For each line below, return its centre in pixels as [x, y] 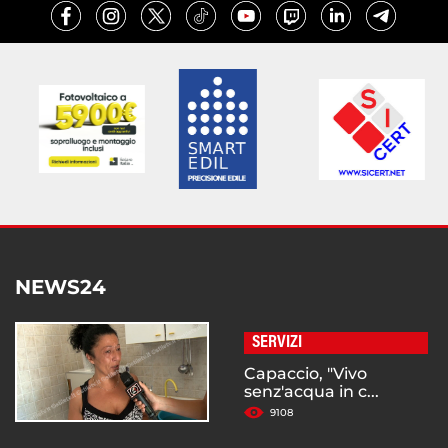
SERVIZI [277, 343]
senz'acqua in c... [311, 392]
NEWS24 [60, 287]
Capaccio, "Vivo [305, 374]
